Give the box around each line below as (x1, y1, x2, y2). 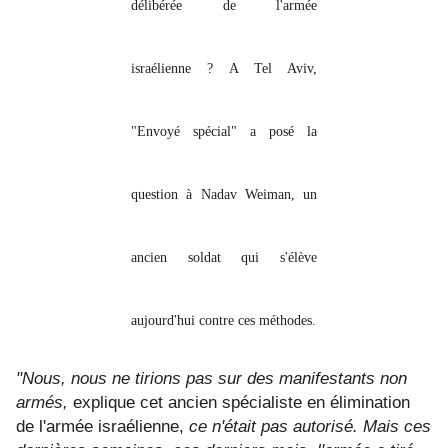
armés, (16, 393, 68, 413)
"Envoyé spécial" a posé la (131, 124, 317, 140)
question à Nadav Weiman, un (131, 187, 317, 203)
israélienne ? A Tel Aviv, (131, 61, 317, 77)
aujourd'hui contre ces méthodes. (131, 313, 316, 329)
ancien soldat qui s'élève (131, 250, 317, 266)
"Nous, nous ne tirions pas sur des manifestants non (16, 369, 407, 389)
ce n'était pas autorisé (189, 417, 353, 437)
